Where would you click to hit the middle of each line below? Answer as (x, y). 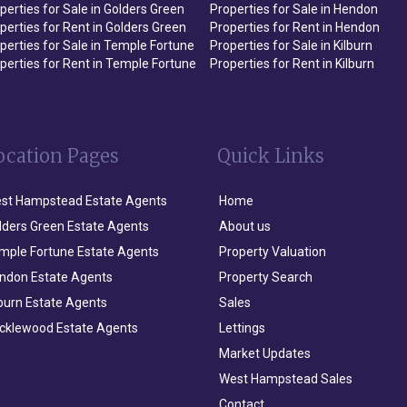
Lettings (242, 328)
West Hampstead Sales (286, 378)
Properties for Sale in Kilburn (291, 45)
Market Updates (265, 353)
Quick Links (271, 155)
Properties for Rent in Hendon (295, 27)
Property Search (266, 277)
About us (245, 226)
